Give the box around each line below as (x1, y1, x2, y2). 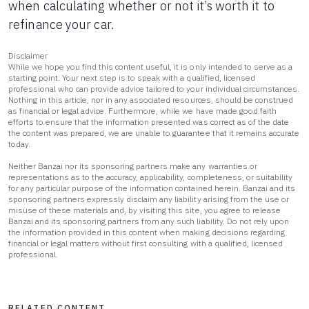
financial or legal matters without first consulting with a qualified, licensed (8, 238, 283, 248)
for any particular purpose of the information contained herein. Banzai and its (8, 183, 295, 193)
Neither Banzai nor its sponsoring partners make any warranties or (8, 161, 257, 171)
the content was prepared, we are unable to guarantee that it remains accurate (8, 128, 299, 138)
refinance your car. (8, 17, 114, 32)
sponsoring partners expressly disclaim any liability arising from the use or (8, 194, 289, 204)
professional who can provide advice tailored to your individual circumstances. (8, 83, 299, 94)
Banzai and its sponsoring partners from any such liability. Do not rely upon (8, 216, 289, 226)
